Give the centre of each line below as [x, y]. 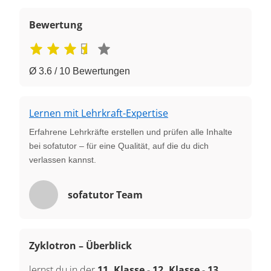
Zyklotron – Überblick [80, 245]
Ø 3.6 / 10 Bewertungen [80, 71]
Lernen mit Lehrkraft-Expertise [99, 113]
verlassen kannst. [63, 159]
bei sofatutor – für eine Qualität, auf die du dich [119, 145]
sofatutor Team [105, 194]
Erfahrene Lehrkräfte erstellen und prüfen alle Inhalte [131, 132]
